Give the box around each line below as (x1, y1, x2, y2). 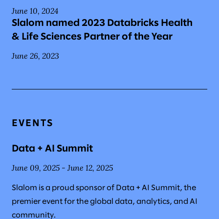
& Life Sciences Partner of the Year (12, 32, 173, 42)
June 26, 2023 (12, 50, 59, 61)
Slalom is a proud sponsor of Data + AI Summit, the (12, 184, 196, 192)
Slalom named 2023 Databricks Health (12, 18, 193, 28)
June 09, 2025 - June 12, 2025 (12, 162, 113, 173)
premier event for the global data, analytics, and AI (12, 197, 197, 205)
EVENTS (12, 118, 53, 128)
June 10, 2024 (12, 5, 58, 16)
